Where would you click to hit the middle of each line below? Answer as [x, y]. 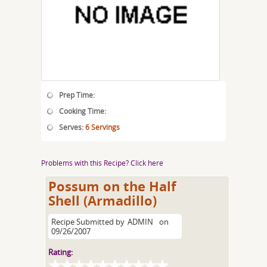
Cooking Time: [83, 111]
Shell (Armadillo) [103, 201]
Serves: [72, 127]
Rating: [61, 252]
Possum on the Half [113, 186]
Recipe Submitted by [88, 222]
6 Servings [103, 127]
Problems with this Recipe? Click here [102, 163]
